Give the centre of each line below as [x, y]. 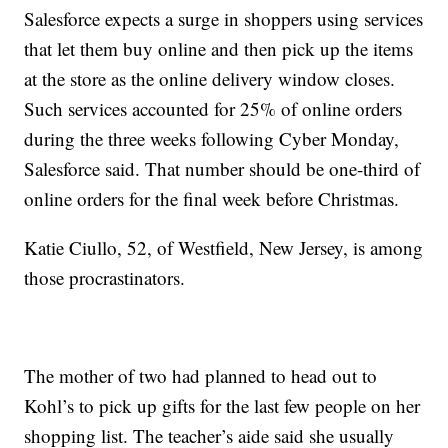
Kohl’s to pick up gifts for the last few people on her [222, 406]
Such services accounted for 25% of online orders [213, 109]
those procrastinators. [105, 278]
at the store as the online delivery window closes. [210, 79]
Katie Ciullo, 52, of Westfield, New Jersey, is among [224, 248]
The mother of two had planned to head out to [201, 376]
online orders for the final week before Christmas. [212, 199]
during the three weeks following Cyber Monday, [212, 139]
